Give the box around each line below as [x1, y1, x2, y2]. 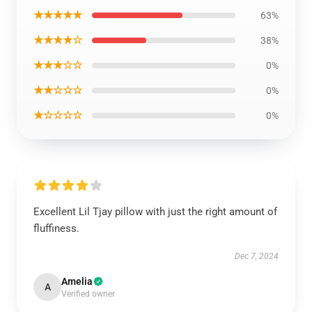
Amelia [61, 276, 93, 287]
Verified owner [61, 289, 115, 299]
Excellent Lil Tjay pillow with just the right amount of [33, 205, 277, 218]
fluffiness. [33, 222, 79, 235]
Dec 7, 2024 [235, 251, 279, 261]
